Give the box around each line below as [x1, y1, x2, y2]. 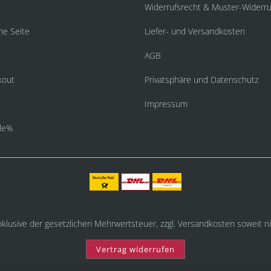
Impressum [145, 98, 188, 109]
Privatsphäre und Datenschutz [145, 74, 258, 85]
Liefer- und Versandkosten [145, 25, 245, 37]
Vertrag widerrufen [96, 244, 175, 255]
